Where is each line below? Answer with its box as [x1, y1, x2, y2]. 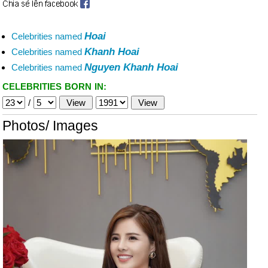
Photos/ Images [2, 118, 98, 133]
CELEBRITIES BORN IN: [2, 81, 106, 92]
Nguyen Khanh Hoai [84, 62, 178, 73]
